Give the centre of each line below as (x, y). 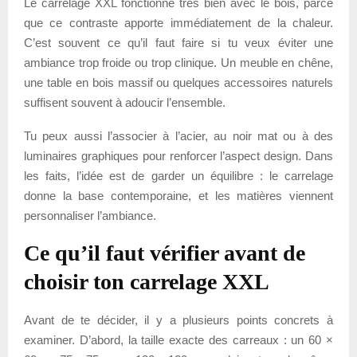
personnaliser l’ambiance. (90, 215)
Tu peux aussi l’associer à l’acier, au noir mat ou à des (178, 135)
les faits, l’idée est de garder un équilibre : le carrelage (178, 175)
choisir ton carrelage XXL (147, 281)
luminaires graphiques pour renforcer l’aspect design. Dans (178, 155)
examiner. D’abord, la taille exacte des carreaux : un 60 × (178, 339)
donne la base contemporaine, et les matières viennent (178, 195)
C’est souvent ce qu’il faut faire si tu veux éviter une (178, 42)
